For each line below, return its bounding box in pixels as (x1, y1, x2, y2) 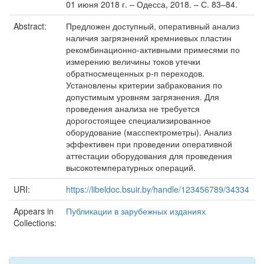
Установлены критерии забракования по (66, 79, 222, 91)
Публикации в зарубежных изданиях (66, 205, 206, 217)
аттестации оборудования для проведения (66, 150, 232, 161)
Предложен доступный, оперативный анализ (66, 20, 239, 32)
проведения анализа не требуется (66, 103, 200, 114)
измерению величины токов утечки (66, 55, 200, 67)
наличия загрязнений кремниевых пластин (66, 32, 232, 44)
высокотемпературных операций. (66, 161, 196, 173)
